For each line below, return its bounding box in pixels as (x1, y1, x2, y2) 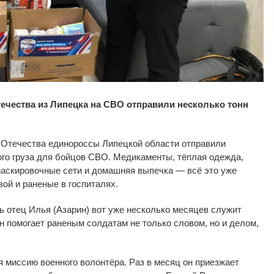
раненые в (23, 178, 66, 189)
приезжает (195, 256, 239, 267)
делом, (229, 217, 259, 228)
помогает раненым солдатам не (7, 217, 140, 228)
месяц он (154, 256, 193, 267)
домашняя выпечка (92, 165, 173, 176)
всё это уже (185, 165, 237, 176)
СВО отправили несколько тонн (103, 98, 248, 109)
